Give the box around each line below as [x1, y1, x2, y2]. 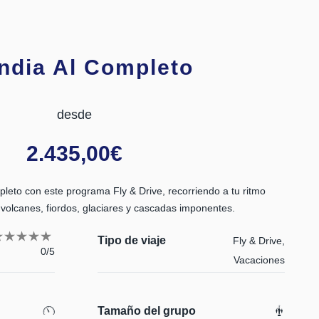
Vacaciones [234, 254, 285, 266]
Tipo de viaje [97, 234, 166, 246]
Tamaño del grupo [97, 305, 196, 317]
